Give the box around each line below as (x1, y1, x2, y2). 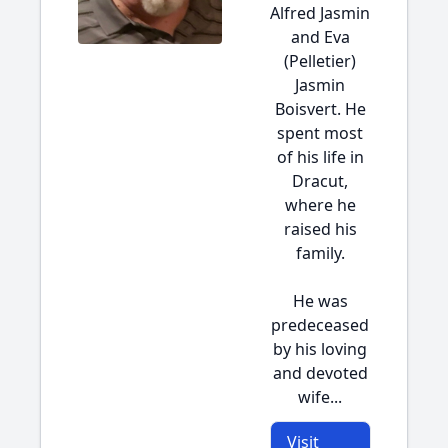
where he (284, 194, 356, 216)
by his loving (273, 338, 367, 360)
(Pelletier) (284, 50, 356, 72)
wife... (298, 386, 342, 408)
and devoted (272, 362, 368, 384)
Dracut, (292, 170, 348, 192)
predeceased (271, 314, 369, 336)
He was (292, 290, 348, 312)
